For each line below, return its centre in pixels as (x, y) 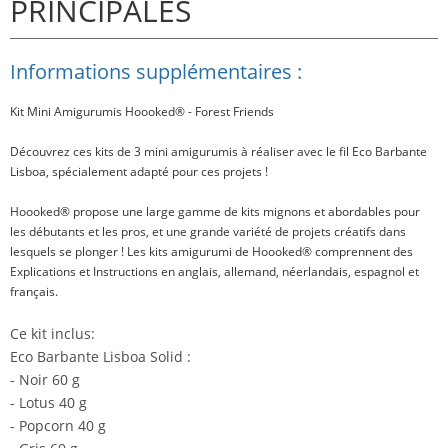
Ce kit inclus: (52, 334)
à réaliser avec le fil (296, 152)
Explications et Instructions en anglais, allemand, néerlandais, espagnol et (214, 272)
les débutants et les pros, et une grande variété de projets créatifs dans (208, 232)
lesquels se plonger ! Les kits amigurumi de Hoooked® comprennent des (211, 252)
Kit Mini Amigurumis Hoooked (92, 112)
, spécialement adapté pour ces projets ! (157, 172)
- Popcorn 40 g (58, 426)
